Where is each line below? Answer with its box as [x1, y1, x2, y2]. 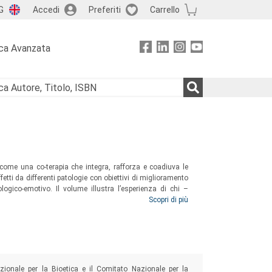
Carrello [149, 4, 180, 15]
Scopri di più [148, 195, 188, 204]
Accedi [32, 4, 59, 15]
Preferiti [88, 4, 121, 15]
